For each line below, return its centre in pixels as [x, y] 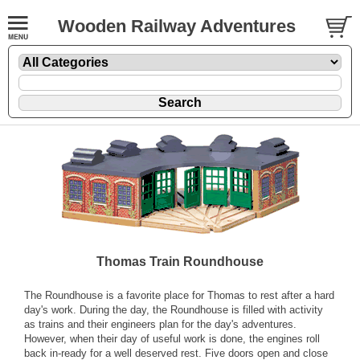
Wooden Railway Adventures [176, 26]
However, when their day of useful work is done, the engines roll [172, 338]
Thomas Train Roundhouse [180, 261]
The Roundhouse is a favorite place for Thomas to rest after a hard [179, 295]
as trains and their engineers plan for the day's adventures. [160, 324]
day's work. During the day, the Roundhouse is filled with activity [174, 309]
